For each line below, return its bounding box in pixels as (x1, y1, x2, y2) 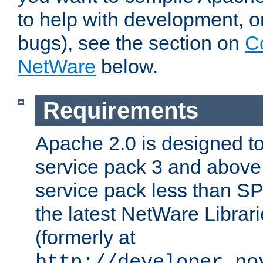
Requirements (42, 97, 198, 124)
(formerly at (35, 225, 135, 248)
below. (96, 55, 158, 78)
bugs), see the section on (18, 32, 245, 55)
